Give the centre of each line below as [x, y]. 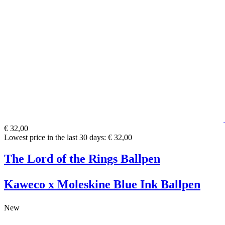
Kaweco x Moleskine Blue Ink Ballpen [102, 184]
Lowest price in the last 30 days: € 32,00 [68, 137]
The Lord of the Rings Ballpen [82, 158]
